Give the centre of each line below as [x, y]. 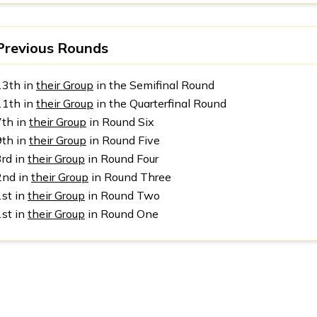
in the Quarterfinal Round [160, 103]
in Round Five [123, 140]
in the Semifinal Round [154, 85]
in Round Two [122, 195]
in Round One [122, 214]
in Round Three [130, 177]
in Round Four [122, 158]
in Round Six [120, 122]
